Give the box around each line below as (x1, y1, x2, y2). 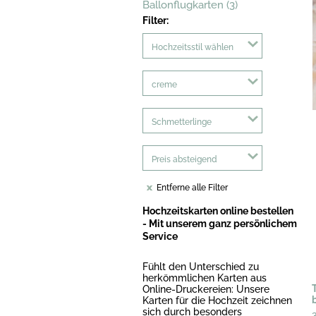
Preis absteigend (152, 154, 217, 164)
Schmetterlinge (152, 117, 212, 127)
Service (142, 231, 178, 242)
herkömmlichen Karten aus (142, 272, 267, 284)
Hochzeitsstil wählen (152, 42, 233, 52)
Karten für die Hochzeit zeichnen (142, 295, 292, 306)
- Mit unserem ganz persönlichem (142, 218, 297, 229)
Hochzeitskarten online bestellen (142, 205, 293, 217)
